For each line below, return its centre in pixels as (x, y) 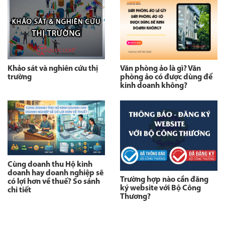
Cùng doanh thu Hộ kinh (50, 164)
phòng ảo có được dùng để (166, 78)
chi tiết (19, 190)
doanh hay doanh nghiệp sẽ (55, 173)
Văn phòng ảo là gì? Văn (160, 69)
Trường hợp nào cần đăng (164, 180)
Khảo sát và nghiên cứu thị (53, 69)
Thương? (135, 197)
